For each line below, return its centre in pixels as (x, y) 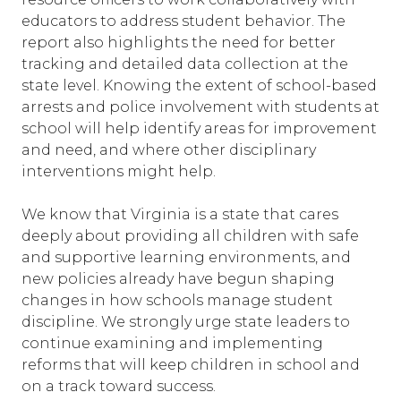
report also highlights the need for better (179, 43)
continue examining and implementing (172, 343)
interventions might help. (119, 171)
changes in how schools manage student (177, 300)
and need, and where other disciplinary (169, 150)
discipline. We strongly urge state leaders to (186, 322)
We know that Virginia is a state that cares (180, 214)
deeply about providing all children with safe (190, 236)
